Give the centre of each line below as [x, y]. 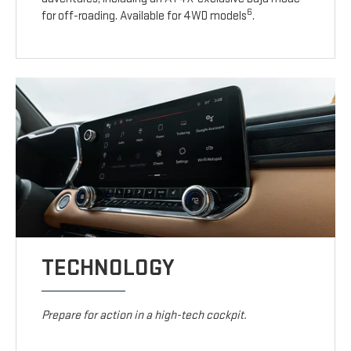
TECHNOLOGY [108, 268]
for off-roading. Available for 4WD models [145, 16]
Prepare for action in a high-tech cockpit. [145, 315]
